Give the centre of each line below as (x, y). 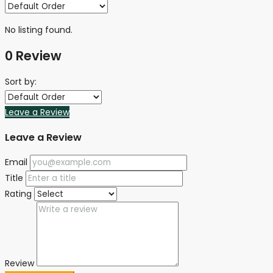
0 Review (33, 56)
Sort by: (21, 81)
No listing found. (39, 30)
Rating (18, 194)
